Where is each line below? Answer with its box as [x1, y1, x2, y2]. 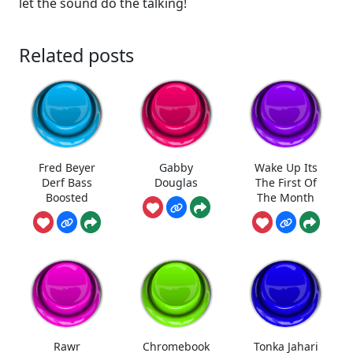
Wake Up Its [254, 159, 318, 175]
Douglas [154, 174, 199, 190]
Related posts [19, 43, 134, 69]
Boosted [46, 189, 89, 205]
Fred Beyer [39, 159, 96, 175]
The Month [257, 189, 315, 205]
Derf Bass [42, 174, 93, 190]
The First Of [255, 174, 317, 190]
